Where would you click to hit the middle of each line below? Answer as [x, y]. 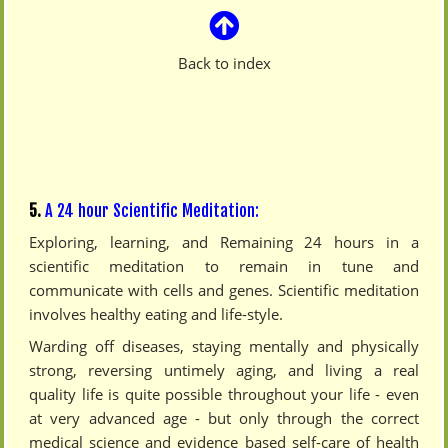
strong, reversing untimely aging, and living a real [224, 369]
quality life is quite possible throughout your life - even [224, 393]
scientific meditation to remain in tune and [224, 265]
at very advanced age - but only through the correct [224, 417]
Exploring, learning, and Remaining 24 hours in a [224, 241]
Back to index [224, 62]
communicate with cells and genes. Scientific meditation [224, 289]
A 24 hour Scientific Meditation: [152, 210]
